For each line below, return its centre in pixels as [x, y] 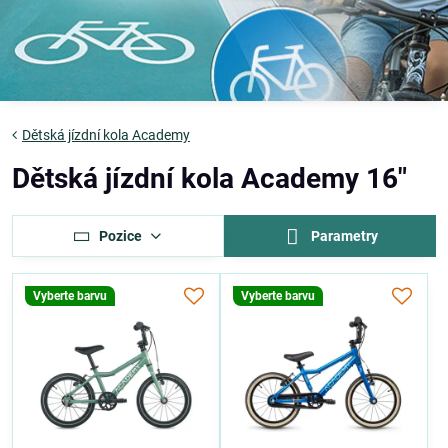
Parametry [343, 236]
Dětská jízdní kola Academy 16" [209, 178]
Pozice [121, 235]
